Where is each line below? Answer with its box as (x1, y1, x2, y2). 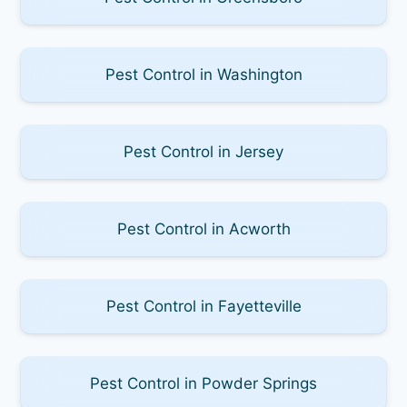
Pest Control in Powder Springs (90, 373, 317, 392)
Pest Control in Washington (104, 65, 303, 84)
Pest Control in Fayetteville (105, 296, 302, 315)
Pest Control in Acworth (116, 219, 291, 238)
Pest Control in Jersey (124, 142, 283, 161)
